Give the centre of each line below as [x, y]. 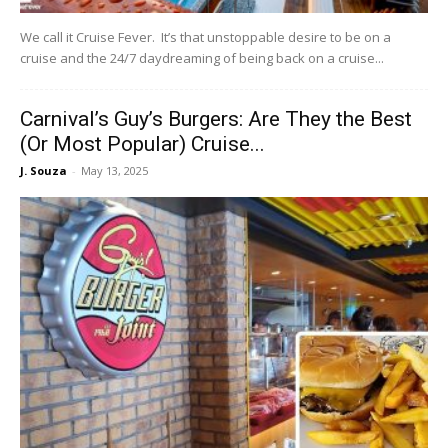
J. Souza [43, 171]
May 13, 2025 [114, 171]
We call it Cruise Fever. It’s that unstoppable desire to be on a [205, 37]
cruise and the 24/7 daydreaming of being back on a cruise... [202, 58]
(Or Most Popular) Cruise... [142, 144]
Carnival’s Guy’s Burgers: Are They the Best [216, 119]
